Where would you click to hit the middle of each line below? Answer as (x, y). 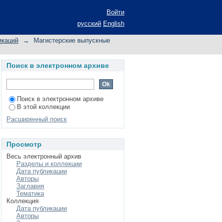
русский (89, 24)
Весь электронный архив (44, 156)
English (114, 24)
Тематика (30, 194)
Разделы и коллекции (49, 164)
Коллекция (23, 201)
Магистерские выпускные (72, 40)
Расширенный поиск (37, 119)
